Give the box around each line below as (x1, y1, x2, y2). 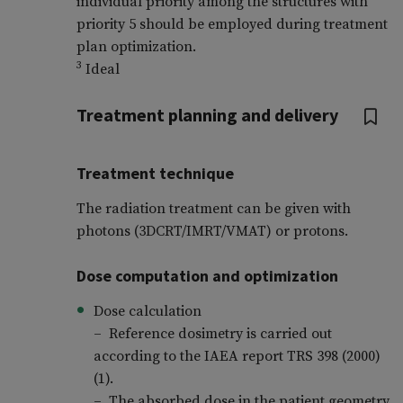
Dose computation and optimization (76, 265, 338, 287)
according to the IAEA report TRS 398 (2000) (93, 347, 381, 366)
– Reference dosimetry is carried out (93, 325, 332, 344)
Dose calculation (93, 302, 201, 321)
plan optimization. (76, 38, 196, 57)
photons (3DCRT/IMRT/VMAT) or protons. (76, 222, 348, 241)
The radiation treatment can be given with (76, 200, 351, 219)
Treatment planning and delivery (76, 103, 338, 127)
